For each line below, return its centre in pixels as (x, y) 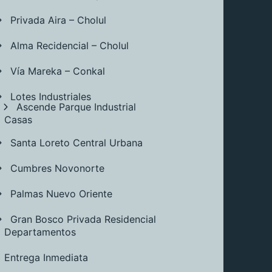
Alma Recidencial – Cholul (70, 45)
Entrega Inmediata (46, 257)
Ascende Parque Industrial (76, 107)
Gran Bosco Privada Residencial (83, 219)
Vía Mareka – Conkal (58, 71)
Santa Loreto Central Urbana (77, 142)
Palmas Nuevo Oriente (62, 193)
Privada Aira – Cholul (59, 20)
